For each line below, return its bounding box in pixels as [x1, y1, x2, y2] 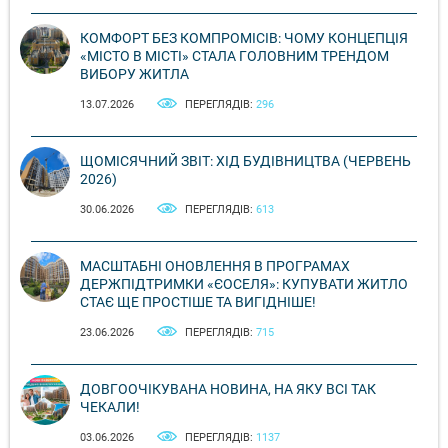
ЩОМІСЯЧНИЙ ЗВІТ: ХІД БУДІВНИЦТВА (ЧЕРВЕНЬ [80, 153, 411, 170]
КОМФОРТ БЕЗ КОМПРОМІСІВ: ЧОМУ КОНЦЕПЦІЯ [80, 30, 408, 47]
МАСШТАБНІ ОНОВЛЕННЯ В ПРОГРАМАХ [80, 258, 350, 275]
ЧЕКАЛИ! [80, 399, 140, 416]
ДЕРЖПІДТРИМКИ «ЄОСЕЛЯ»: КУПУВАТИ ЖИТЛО [80, 276, 408, 293]
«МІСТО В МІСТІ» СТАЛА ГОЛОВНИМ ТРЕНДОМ [80, 48, 389, 65]
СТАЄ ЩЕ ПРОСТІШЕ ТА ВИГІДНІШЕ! [80, 294, 316, 311]
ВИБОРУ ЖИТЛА [80, 66, 189, 83]
